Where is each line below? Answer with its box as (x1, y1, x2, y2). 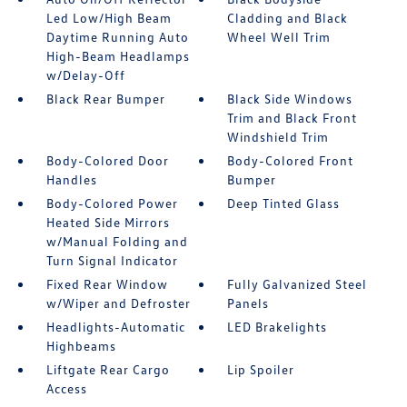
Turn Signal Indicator (45, 252, 178, 268)
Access (45, 380, 87, 396)
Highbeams (45, 337, 116, 353)
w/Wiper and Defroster (45, 294, 191, 311)
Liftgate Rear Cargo (45, 361, 170, 377)
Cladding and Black (227, 9, 349, 25)
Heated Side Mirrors (45, 213, 170, 230)
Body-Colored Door (45, 152, 169, 168)
